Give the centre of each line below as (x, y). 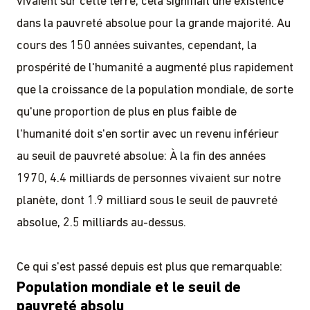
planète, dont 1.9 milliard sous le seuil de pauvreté (147, 201)
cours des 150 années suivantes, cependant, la (137, 46)
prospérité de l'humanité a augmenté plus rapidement (155, 68)
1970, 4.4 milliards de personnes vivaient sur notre (149, 179)
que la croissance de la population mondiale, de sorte (155, 90)
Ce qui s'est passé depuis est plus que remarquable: (149, 267)
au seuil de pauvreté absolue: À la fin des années (141, 156)
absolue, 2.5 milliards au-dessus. (101, 223)
